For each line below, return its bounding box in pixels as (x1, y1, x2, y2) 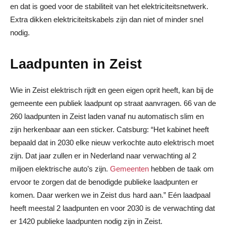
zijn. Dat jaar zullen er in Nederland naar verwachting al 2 (10, 151, 196, 160)
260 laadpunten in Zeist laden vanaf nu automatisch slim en (10, 111, 204, 121)
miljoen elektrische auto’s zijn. (10, 164, 110, 173)
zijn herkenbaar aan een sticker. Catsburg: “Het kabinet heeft (10, 125, 209, 134)
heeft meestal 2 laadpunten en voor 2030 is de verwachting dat (10, 203, 215, 212)
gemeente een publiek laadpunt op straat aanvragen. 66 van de (10, 98, 216, 107)
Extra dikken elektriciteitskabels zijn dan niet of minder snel (10, 15, 203, 24)
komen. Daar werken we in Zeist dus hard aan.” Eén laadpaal (10, 190, 210, 199)
